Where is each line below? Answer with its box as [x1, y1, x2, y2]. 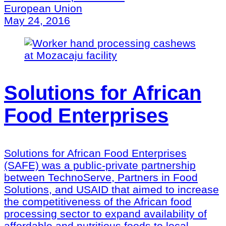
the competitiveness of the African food [4, 195, 192, 207]
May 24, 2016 [4, 14, 70, 26]
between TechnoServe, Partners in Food [4, 171, 198, 183]
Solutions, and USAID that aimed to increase [4, 183, 219, 195]
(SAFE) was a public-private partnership [4, 159, 196, 171]
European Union [4, 2, 82, 14]
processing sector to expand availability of [4, 207, 207, 219]
